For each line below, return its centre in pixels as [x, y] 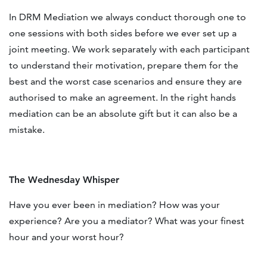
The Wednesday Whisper [64, 180]
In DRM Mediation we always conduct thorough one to [128, 17]
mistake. [27, 130]
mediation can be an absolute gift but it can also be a [123, 114]
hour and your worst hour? [66, 237]
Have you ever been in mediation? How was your [114, 205]
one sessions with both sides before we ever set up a [123, 33]
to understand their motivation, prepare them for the [124, 66]
